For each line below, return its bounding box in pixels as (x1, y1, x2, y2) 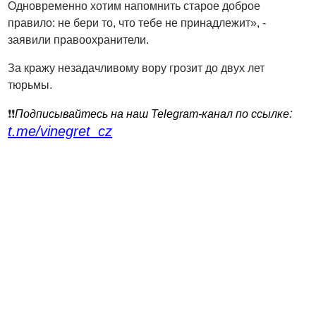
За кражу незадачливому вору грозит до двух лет (8, 61, 265, 74)
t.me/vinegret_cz (8, 123, 113, 139)
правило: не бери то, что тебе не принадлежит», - (8, 16, 267, 29)
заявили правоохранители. (8, 33, 150, 46)
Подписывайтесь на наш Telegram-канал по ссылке (15, 107, 290, 120)
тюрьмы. (8, 78, 53, 91)
